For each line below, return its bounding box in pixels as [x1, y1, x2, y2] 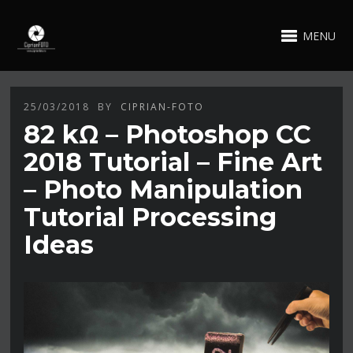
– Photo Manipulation [24, 173, 303, 205]
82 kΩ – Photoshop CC [24, 118, 312, 150]
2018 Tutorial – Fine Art [24, 146, 323, 177]
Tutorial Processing [24, 201, 277, 232]
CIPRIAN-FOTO [121, 99, 205, 113]
